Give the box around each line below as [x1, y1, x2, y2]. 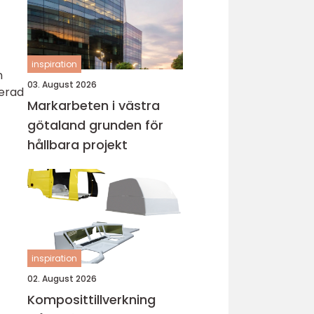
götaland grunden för [27, 116, 89, 134]
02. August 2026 [27, 273, 97, 285]
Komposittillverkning [27, 291, 156, 308]
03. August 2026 [27, 78, 97, 90]
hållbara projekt [27, 136, 128, 153]
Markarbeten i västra [27, 97, 160, 114]
